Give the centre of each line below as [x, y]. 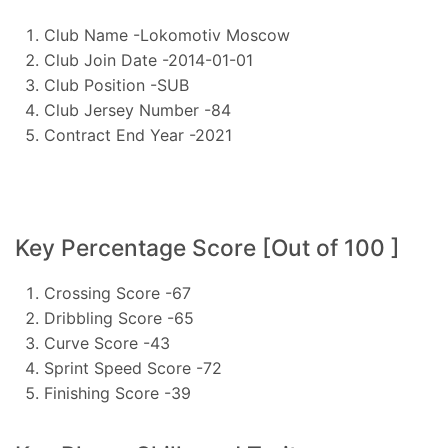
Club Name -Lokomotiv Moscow [166, 35]
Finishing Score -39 [117, 392]
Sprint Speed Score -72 [132, 367]
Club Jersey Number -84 [137, 110]
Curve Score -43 [106, 342]
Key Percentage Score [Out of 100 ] [207, 247]
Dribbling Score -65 [118, 317]
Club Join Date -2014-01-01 [148, 60]
